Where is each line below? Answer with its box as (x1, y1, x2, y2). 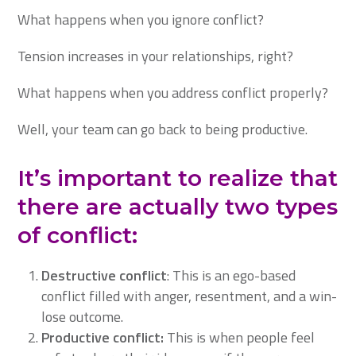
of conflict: (17, 222, 138, 249)
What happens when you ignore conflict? (17, 9, 265, 30)
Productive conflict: (41, 327, 164, 348)
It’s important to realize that (17, 164, 339, 192)
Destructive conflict (41, 265, 168, 286)
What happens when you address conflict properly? (17, 82, 329, 103)
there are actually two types (17, 193, 339, 220)
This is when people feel (164, 327, 315, 348)
